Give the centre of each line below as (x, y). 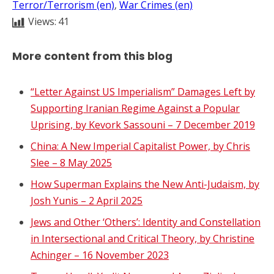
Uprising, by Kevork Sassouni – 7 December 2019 (143, 124)
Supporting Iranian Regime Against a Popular (135, 108)
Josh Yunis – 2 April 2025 (87, 200)
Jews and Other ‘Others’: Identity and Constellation (146, 222)
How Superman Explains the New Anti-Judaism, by (145, 184)
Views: (42, 21)
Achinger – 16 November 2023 (100, 255)
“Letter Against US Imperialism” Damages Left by (143, 91)
